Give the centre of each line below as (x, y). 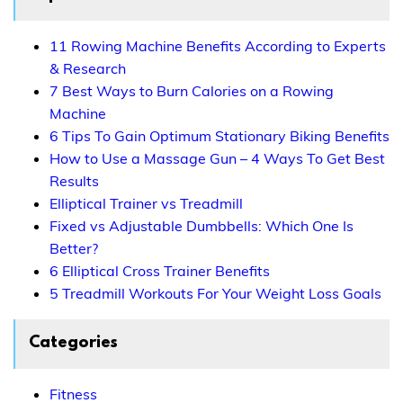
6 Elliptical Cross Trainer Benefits (160, 271)
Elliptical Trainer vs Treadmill (146, 204)
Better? (74, 249)
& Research (88, 69)
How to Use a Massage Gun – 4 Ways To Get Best (217, 159)
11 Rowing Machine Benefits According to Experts (218, 46)
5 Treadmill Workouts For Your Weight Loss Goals (215, 294)
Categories (73, 344)
